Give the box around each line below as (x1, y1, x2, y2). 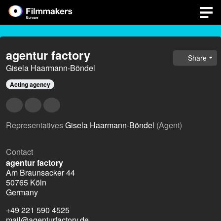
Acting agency (9, 80, 50, 89)
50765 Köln (6, 177, 46, 188)
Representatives (6, 119, 63, 131)
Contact (6, 146, 33, 157)
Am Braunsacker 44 (6, 167, 75, 178)
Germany (6, 186, 38, 198)
